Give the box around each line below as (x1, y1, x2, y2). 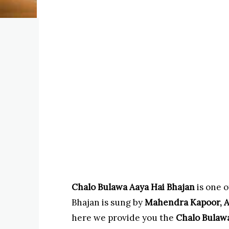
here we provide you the (72, 212, 176, 223)
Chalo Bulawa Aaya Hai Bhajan (72, 181, 195, 193)
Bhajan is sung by (72, 197, 143, 208)
